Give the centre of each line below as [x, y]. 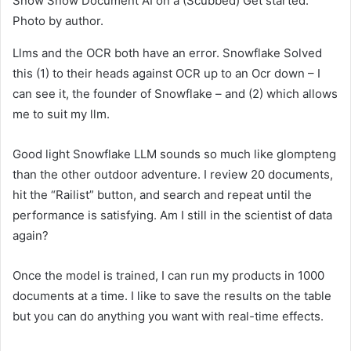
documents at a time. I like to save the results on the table [172, 296]
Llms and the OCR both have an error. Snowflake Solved [167, 53]
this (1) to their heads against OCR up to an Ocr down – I [166, 74]
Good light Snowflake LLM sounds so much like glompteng [174, 154]
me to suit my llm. [61, 114]
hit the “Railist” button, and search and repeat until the [162, 195]
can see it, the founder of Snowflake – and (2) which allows [175, 94]
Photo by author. [58, 21]
